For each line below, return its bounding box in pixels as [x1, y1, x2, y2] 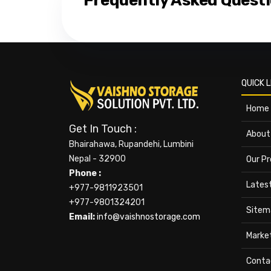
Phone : [69, 168, 101, 178]
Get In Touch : [69, 122, 137, 135]
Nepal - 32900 [69, 154, 126, 164]
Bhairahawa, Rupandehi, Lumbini [69, 139, 194, 149]
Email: [69, 212, 97, 222]
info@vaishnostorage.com [97, 212, 200, 222]
